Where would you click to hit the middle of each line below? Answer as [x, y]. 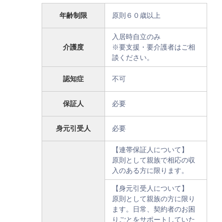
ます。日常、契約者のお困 [154, 209]
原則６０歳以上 [136, 15]
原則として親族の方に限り [154, 199]
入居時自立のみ [136, 37]
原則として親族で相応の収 [154, 160]
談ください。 [133, 57]
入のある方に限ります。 [150, 170]
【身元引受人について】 [150, 188]
